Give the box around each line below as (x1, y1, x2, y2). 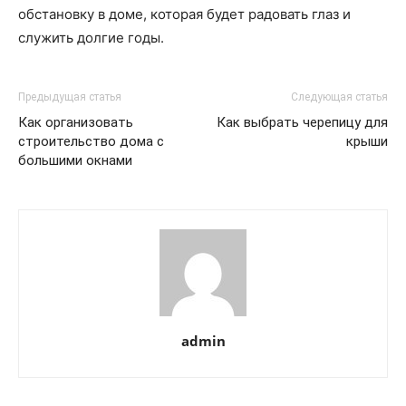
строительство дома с (18, 133, 164, 150)
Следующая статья (291, 91, 388, 103)
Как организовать (18, 114, 133, 130)
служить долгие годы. (18, 29, 164, 46)
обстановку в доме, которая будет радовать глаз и (18, 5, 351, 23)
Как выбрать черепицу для (217, 114, 388, 130)
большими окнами (18, 152, 132, 169)
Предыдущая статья (18, 91, 121, 103)
